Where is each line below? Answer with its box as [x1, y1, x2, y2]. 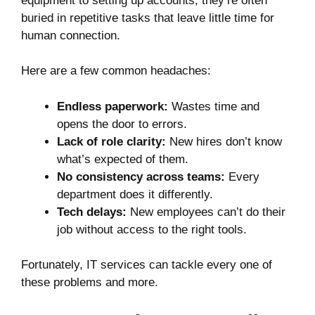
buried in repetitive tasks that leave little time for [21, 11, 274, 25]
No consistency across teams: [57, 169, 225, 184]
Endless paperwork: [57, 99, 168, 113]
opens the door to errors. [57, 117, 187, 131]
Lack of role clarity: [57, 134, 166, 148]
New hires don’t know [166, 134, 282, 148]
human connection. [21, 28, 120, 42]
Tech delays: [57, 205, 127, 219]
